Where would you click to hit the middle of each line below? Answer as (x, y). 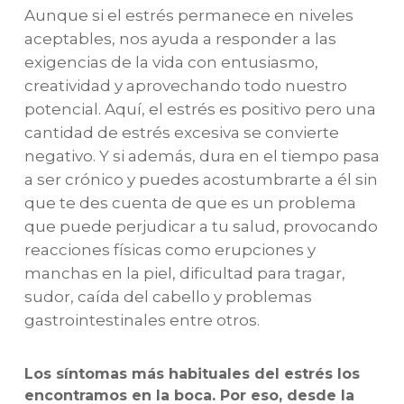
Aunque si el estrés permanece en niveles (188, 15)
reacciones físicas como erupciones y (170, 249)
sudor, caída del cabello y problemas (168, 296)
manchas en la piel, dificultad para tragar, (184, 273)
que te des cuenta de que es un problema (190, 202)
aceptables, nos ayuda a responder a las (180, 38)
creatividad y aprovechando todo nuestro (185, 85)
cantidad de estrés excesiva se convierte (181, 132)
